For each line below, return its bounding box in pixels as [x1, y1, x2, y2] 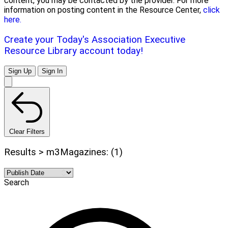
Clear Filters [9, 128, 45, 136]
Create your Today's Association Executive [4, 34, 185, 45]
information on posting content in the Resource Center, [4, 5, 203, 15]
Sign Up [8, 67, 32, 75]
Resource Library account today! [4, 45, 143, 56]
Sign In [42, 67, 63, 75]
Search [4, 177, 29, 187]
